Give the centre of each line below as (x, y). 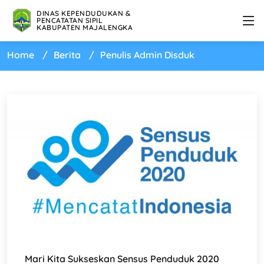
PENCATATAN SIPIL (70, 20)
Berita (67, 55)
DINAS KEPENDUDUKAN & (83, 13)
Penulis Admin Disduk (147, 55)
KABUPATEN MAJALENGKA (85, 27)
